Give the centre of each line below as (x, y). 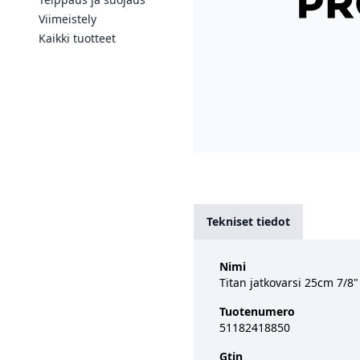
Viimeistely (67, 19)
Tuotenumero (257, 311)
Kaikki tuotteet (77, 38)
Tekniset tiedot (248, 221)
